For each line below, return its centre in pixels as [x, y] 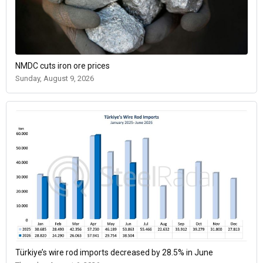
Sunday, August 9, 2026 [55, 79]
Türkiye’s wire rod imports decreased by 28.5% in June [114, 252]
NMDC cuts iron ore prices [63, 66]
